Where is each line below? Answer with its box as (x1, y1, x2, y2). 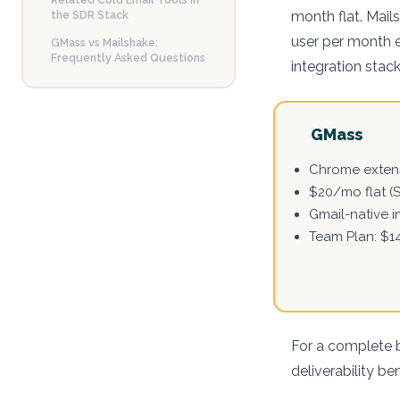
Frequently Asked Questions (50, 50, 205, 64)
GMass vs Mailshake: (50, 35, 158, 49)
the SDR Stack (50, 7, 129, 21)
